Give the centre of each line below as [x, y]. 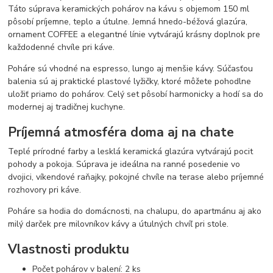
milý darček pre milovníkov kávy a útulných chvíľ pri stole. [119, 224]
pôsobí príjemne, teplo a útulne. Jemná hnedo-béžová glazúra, [128, 22]
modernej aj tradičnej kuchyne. [67, 107]
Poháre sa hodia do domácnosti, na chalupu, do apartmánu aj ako [135, 211]
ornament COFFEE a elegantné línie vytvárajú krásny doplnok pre [134, 35]
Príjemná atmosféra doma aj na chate [121, 132]
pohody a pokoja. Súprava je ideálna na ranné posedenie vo [124, 165]
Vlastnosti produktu [69, 249]
